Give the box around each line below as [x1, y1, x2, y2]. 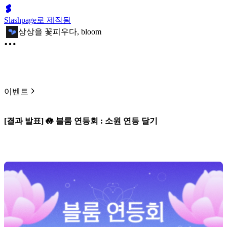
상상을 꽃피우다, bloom [18, 27, 101, 36]
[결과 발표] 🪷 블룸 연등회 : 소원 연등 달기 [4, 117, 158, 126]
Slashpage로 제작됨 [4, 16, 71, 24]
